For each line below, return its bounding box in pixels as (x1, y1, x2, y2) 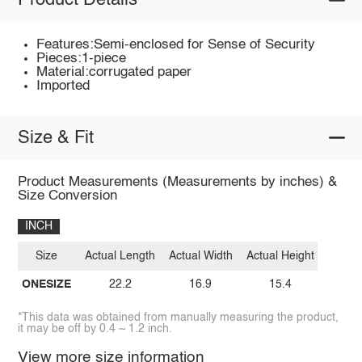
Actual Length (85, 250, 156, 262)
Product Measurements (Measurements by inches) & (17, 175, 337, 190)
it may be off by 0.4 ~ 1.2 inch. (17, 323, 172, 335)
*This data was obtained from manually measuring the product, (17, 312, 339, 324)
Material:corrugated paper (36, 65, 192, 79)
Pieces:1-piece (36, 51, 127, 65)
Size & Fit (17, 128, 94, 147)
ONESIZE (21, 279, 71, 291)
